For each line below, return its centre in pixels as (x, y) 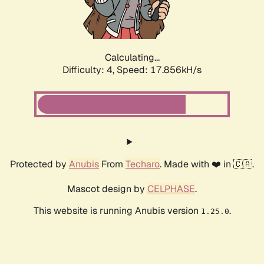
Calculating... (132, 58)
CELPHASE (171, 189)
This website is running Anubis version (117, 211)
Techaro (143, 164)
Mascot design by (107, 189)
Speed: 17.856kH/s (159, 70)
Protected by (39, 164)
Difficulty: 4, (90, 70)
